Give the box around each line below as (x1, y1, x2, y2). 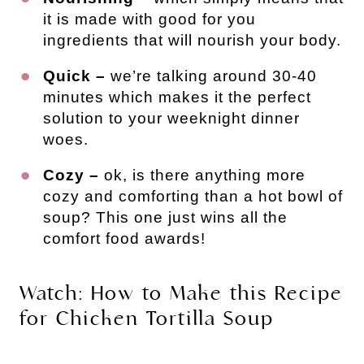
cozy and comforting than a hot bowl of (43, 187, 343, 205)
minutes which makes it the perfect (43, 88, 311, 106)
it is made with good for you (43, 10, 256, 28)
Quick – (43, 67, 110, 84)
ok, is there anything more (99, 166, 305, 184)
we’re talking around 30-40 (110, 67, 317, 84)
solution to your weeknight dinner (43, 109, 300, 127)
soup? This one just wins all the (43, 208, 288, 226)
